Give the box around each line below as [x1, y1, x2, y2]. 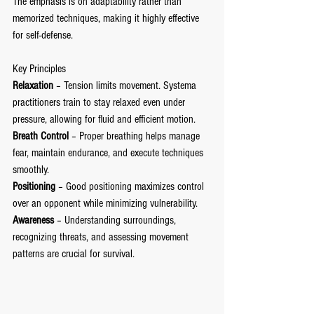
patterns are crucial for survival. [13, 247, 135, 260]
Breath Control [13, 130, 69, 142]
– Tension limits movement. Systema [53, 79, 199, 92]
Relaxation [13, 79, 53, 92]
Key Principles [13, 62, 66, 75]
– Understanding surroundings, [54, 214, 179, 226]
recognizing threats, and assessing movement [13, 231, 191, 243]
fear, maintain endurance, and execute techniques [13, 146, 206, 159]
